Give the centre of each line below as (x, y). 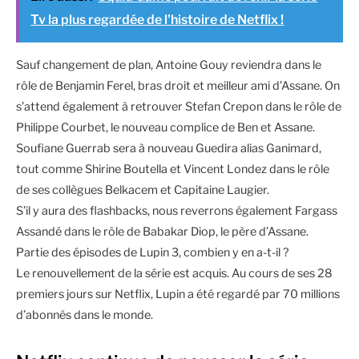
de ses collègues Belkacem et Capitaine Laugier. (143, 190)
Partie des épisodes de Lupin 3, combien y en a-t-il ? (153, 252)
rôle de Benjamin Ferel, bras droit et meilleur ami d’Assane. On (178, 85)
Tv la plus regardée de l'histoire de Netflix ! (157, 19)
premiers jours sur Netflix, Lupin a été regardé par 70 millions (178, 294)
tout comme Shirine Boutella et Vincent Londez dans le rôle (173, 169)
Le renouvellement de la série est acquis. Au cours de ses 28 (174, 273)
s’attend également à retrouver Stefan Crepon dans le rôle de (179, 106)
